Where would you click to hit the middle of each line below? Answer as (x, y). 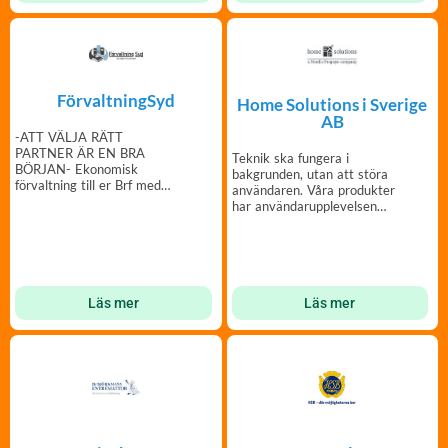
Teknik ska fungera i (290, 157)
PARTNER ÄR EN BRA (80, 152)
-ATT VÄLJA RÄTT (69, 136)
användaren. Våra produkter (313, 189)
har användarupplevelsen (304, 205)
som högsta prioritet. (292, 221)
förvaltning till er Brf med (88, 184)
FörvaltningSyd (115, 100)
